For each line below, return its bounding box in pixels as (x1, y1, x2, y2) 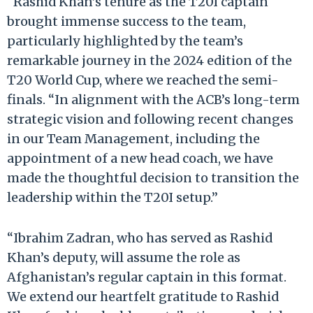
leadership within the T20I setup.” (7, 189, 218, 205)
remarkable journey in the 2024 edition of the (7, 52, 292, 68)
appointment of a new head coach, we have (7, 150, 273, 166)
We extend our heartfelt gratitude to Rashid (7, 288, 279, 305)
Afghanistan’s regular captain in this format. (7, 268, 286, 285)
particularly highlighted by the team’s (7, 32, 243, 49)
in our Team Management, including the (7, 130, 260, 147)
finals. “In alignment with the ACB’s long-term (7, 91, 300, 108)
